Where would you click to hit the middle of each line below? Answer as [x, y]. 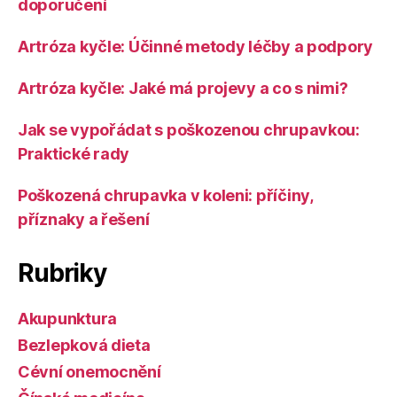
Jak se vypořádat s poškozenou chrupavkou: [189, 130]
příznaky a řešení [84, 219]
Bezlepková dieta [84, 345]
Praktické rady [74, 154]
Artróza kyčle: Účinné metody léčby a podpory [196, 47]
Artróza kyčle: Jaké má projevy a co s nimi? [183, 88]
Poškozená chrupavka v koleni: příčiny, [165, 195]
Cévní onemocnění [90, 372]
